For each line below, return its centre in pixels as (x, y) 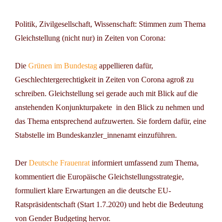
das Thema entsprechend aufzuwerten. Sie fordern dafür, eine (111, 121)
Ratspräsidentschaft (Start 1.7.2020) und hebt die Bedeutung (109, 204)
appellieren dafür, (125, 65)
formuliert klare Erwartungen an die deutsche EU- (93, 190)
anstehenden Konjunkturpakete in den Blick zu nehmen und (110, 107)
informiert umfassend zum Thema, (145, 163)
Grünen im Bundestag (62, 65)
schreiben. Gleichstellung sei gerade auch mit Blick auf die (106, 93)
